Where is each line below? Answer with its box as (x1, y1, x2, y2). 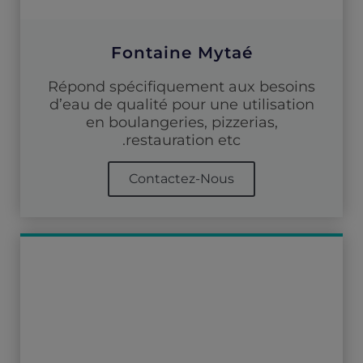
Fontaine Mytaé (110, 42, 253, 62)
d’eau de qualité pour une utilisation (49, 95, 314, 113)
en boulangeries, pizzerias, (85, 113, 278, 131)
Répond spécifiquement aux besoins (48, 77, 315, 96)
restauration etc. (126, 130, 241, 149)
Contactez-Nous (129, 170, 234, 186)
